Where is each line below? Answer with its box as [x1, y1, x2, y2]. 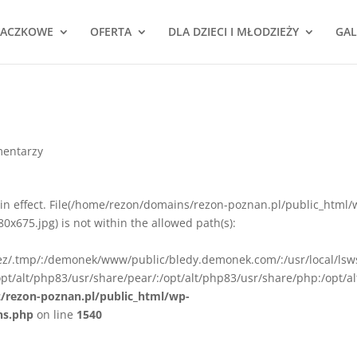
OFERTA [89, 24, 131, 39]
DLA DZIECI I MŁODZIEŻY [167, 24, 299, 39]
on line [33, 307, 77, 322]
